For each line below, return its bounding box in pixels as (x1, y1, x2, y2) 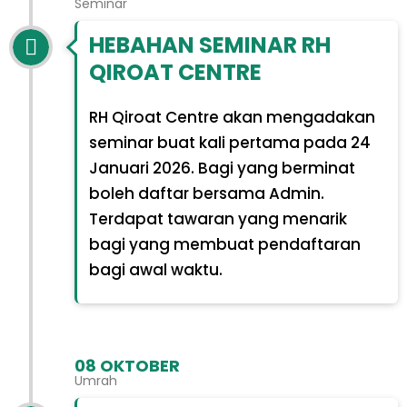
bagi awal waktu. (88, 259, 223, 282)
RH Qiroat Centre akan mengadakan (88, 106, 375, 129)
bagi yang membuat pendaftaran (88, 233, 361, 256)
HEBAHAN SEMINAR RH (88, 30, 331, 61)
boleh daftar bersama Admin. (88, 183, 324, 205)
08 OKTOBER (74, 354, 180, 377)
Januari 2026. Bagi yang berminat (88, 157, 355, 180)
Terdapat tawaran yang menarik (88, 208, 347, 231)
